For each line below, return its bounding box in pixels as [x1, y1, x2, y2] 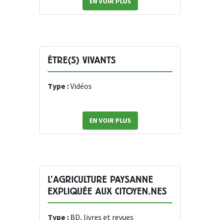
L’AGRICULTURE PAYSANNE [48, 174, 153, 186]
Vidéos [70, 81, 92, 91]
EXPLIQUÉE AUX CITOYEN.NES [48, 186, 167, 197]
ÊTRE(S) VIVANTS [48, 55, 116, 66]
